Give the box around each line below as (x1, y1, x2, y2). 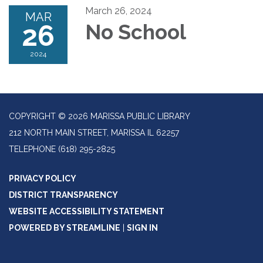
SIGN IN (127, 223, 158, 233)
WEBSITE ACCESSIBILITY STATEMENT (9, 207, 164, 217)
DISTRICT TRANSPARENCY (9, 190, 118, 200)
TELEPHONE (9, 144, 56, 154)
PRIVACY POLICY (9, 174, 76, 184)
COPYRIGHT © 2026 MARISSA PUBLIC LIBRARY (9, 112, 190, 122)
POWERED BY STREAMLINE (9, 223, 120, 233)
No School (85, 20, 186, 45)
